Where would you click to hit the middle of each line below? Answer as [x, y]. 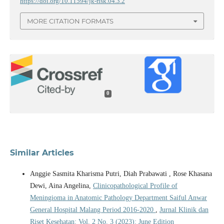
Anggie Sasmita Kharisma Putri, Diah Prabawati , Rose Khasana [121, 174]
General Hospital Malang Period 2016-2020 [92, 210]
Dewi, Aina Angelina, [61, 186]
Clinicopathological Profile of [135, 186]
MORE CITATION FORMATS [70, 21]
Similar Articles [42, 153]
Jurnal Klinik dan [184, 210]
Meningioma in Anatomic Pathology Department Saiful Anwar [118, 198]
